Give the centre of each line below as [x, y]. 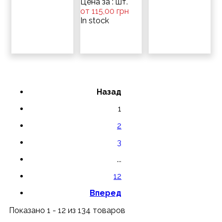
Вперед [106, 193]
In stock [94, 21]
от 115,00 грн [104, 11]
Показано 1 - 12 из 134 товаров [67, 210]
